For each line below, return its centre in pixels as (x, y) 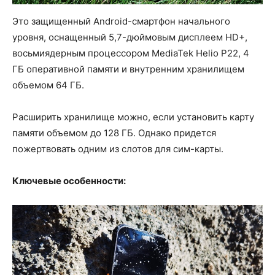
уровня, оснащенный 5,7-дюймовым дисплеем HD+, (130, 37)
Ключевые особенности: (69, 180)
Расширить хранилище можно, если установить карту (133, 117)
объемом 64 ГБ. (48, 85)
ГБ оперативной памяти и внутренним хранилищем (128, 69)
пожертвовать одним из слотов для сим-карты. (118, 149)
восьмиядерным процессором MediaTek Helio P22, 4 (131, 53)
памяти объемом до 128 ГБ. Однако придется (114, 133)
